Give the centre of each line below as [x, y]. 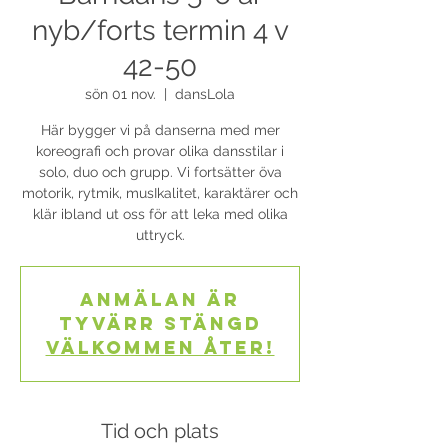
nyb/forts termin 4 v [160, 30]
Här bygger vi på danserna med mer [160, 130]
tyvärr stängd [160, 323]
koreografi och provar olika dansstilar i [160, 151]
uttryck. [160, 235]
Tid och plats [160, 431]
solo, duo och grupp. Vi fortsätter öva [160, 172]
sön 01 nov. [120, 94]
